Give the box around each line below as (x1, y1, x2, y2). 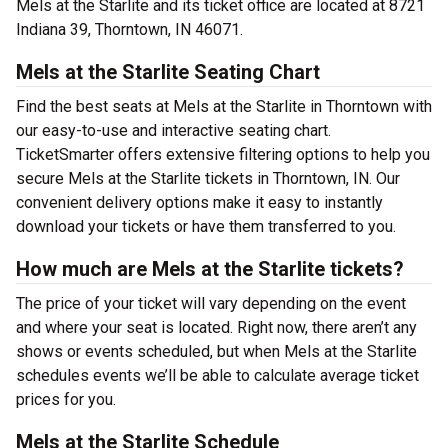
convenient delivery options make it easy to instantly (16, 193, 383, 212)
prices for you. (16, 390, 116, 409)
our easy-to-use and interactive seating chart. (16, 121, 331, 140)
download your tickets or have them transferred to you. (16, 217, 396, 236)
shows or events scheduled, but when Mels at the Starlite (16, 342, 417, 361)
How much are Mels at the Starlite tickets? (16, 257, 404, 281)
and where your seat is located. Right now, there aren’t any (16, 318, 417, 337)
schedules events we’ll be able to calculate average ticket (16, 366, 419, 385)
